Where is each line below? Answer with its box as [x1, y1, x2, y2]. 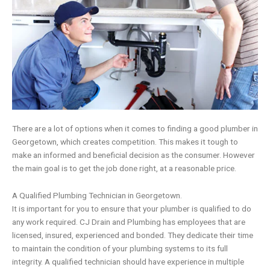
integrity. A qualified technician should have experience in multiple [12, 257, 244, 267]
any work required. [12, 217, 80, 227]
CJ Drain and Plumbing [80, 217, 163, 227]
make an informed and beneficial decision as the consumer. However [12, 149, 255, 160]
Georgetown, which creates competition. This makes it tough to [12, 136, 238, 146]
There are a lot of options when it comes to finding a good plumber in [12, 123, 258, 133]
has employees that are [163, 217, 245, 227]
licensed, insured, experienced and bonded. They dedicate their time [12, 230, 253, 240]
